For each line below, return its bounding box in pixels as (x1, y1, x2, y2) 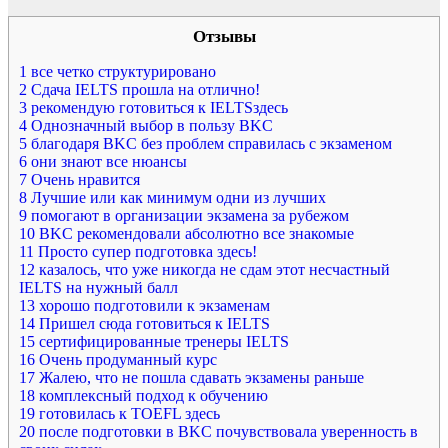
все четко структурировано (27, 62, 216, 80)
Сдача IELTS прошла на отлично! (27, 80, 260, 98)
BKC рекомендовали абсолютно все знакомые (35, 224, 354, 242)
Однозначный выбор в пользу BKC (27, 116, 273, 134)
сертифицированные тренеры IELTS (35, 332, 289, 350)
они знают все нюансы (27, 152, 187, 170)
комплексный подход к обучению (35, 386, 268, 404)
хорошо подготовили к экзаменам (35, 296, 270, 314)
